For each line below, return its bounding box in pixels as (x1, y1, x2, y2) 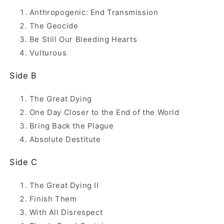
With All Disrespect (29, 207, 103, 217)
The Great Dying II (29, 180, 99, 190)
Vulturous (29, 48, 67, 58)
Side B (9, 70, 37, 81)
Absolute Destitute (29, 134, 101, 144)
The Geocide (29, 21, 78, 31)
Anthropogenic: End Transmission (29, 7, 158, 17)
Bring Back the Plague (29, 121, 114, 131)
